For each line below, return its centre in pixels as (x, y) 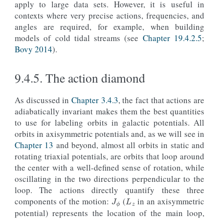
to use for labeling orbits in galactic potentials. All (109, 122)
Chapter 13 (34, 145)
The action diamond (95, 77)
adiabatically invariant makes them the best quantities (109, 111)
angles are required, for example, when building (109, 26)
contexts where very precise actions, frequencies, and (109, 15)
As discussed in (43, 100)
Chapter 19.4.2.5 (172, 38)
